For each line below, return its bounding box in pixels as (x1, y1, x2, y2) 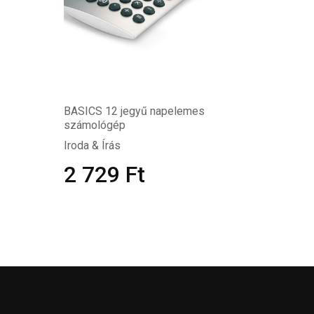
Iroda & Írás (64, 139, 121, 152)
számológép (64, 118, 125, 132)
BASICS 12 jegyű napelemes (64, 104, 205, 118)
